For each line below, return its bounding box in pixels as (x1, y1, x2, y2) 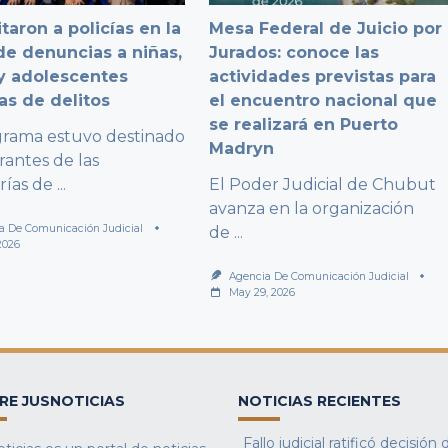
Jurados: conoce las (209, 42, 380, 62)
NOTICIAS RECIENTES (238, 392, 401, 411)
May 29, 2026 (229, 286, 296, 300)
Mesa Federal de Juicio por (209, 18, 443, 38)
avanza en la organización (209, 198, 415, 218)
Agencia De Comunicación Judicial (229, 269, 410, 283)
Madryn (209, 138, 275, 158)
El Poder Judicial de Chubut (209, 174, 437, 194)
